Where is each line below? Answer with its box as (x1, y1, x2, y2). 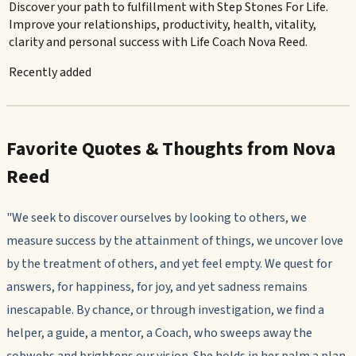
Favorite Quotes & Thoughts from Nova (6, 135, 335, 164)
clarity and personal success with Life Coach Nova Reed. (9, 33, 308, 52)
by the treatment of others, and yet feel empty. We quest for (6, 255, 332, 273)
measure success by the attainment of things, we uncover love (6, 232, 343, 250)
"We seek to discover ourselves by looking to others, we (6, 209, 307, 227)
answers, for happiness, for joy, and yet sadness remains (6, 278, 308, 296)
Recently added (9, 64, 92, 82)
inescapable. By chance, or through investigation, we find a (6, 301, 324, 319)
